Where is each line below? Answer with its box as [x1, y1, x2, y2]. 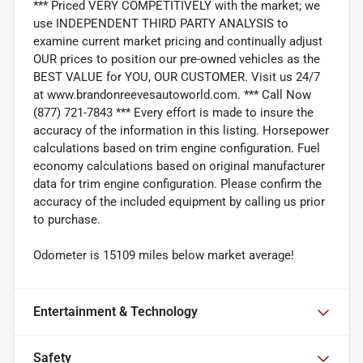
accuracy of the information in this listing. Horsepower [33, 122, 329, 138]
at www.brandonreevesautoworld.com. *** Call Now [33, 87, 311, 102]
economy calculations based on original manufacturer [33, 158, 325, 173]
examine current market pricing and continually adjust [33, 33, 322, 49]
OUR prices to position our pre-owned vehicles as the [33, 51, 320, 66]
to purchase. [33, 211, 100, 227]
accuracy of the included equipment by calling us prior [33, 194, 325, 209]
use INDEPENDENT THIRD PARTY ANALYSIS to [33, 15, 288, 31]
